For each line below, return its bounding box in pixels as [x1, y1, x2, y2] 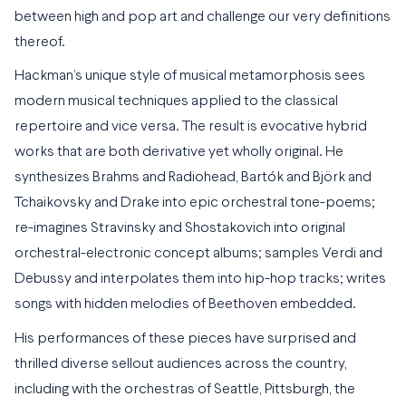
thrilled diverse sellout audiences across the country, [14, 356, 347, 372]
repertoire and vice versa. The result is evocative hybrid [14, 120, 367, 135]
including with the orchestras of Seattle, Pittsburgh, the [14, 382, 355, 397]
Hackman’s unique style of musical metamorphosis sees [14, 69, 365, 84]
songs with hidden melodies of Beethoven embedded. [14, 297, 356, 313]
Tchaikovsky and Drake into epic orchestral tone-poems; [14, 196, 375, 211]
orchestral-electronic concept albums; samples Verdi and [14, 246, 382, 262]
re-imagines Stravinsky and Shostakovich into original [14, 221, 345, 237]
